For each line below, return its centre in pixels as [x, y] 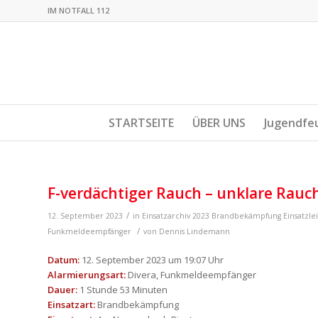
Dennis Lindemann [194, 231]
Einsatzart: [71, 305]
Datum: [64, 260]
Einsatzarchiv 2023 [176, 216]
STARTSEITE [141, 123]
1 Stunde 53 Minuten [122, 290]
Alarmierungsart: [87, 275]
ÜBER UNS [219, 123]
